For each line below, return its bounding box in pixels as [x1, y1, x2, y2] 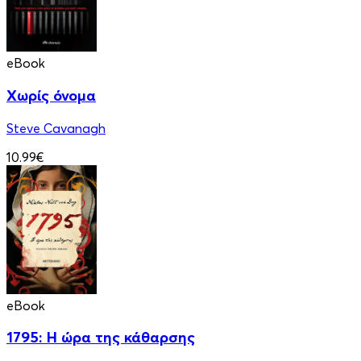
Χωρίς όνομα [6, 85, 96, 105]
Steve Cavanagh [6, 119, 106, 136]
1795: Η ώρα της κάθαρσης [6, 328, 195, 347]
